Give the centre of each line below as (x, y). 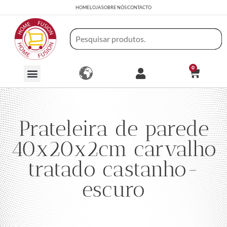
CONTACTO (139, 7)
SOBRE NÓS (114, 7)
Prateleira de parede (113, 128)
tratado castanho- (113, 169)
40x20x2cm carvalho (113, 149)
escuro (113, 189)
